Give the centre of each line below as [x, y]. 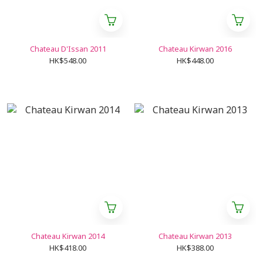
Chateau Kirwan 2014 [68, 236]
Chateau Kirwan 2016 [195, 49]
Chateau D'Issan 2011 [68, 49]
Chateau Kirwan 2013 [195, 236]
